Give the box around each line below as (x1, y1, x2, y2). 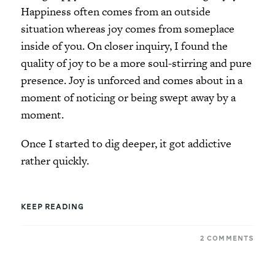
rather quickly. (20, 153, 89, 169)
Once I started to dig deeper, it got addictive (20, 136, 231, 152)
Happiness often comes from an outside (20, 4, 211, 19)
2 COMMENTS (199, 232, 255, 244)
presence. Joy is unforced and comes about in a (20, 72, 242, 88)
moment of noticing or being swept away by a (20, 90, 236, 105)
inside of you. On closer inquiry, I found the (20, 38, 228, 53)
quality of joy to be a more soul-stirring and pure (20, 55, 252, 71)
